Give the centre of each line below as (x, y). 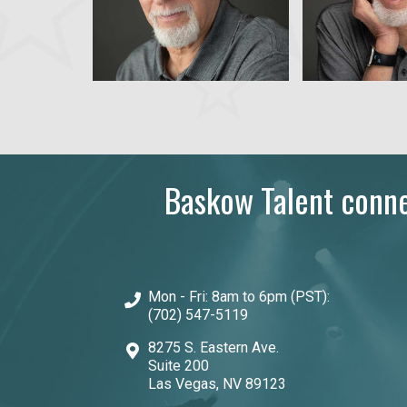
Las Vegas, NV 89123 (218, 384)
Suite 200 (179, 366)
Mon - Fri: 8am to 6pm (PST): (239, 297)
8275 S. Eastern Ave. (214, 347)
